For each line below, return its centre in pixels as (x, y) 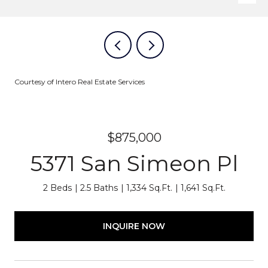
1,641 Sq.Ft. (203, 188)
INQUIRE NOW (134, 226)
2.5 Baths (99, 188)
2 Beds (57, 188)
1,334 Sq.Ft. (149, 188)
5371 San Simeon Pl (134, 163)
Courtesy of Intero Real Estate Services (80, 82)
